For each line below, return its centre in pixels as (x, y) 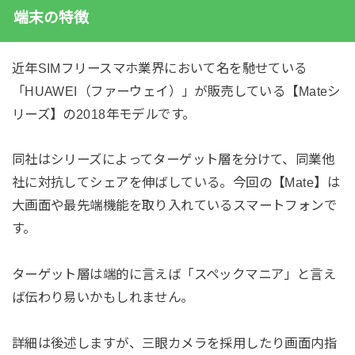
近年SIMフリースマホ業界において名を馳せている (159, 68)
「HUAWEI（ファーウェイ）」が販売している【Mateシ (176, 91)
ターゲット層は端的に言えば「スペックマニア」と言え (174, 275)
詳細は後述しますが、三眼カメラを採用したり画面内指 (174, 344)
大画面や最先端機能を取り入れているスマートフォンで (174, 206)
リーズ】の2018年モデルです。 (103, 114)
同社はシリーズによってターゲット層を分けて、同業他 (173, 160)
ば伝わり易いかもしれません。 (103, 298)
